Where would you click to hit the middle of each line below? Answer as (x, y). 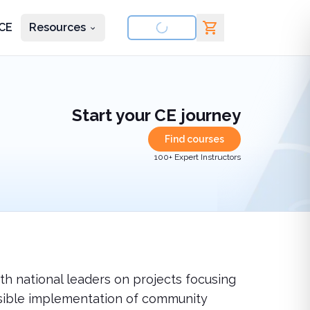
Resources (57, 27)
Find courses (194, 139)
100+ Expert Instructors (198, 157)
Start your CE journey (156, 115)
